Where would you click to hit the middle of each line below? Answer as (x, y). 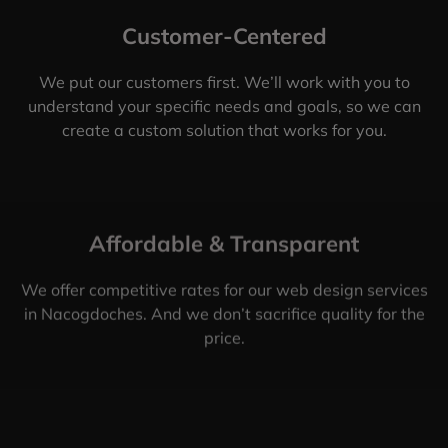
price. (224, 337)
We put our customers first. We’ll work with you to (224, 81)
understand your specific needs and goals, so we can (224, 105)
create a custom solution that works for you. (224, 129)
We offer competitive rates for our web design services (224, 289)
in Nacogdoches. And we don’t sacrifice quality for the (224, 313)
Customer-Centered (224, 35)
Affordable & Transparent (224, 243)
